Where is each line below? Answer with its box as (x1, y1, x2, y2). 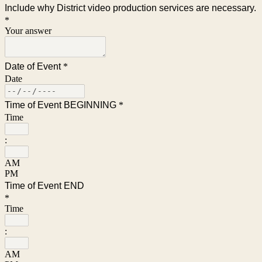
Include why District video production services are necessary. (5, 2, 256, 13)
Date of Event (5, 61, 61, 71)
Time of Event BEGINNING (5, 99, 116, 110)
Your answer (5, 25, 51, 36)
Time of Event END (5, 180, 84, 191)
